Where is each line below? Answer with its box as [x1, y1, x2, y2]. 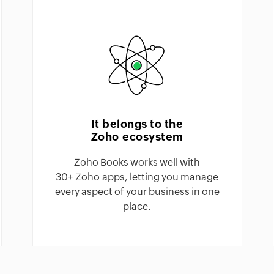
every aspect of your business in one [54, 187, 220, 197]
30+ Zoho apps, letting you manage [56, 172, 218, 182]
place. [123, 202, 151, 212]
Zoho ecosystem [91, 130, 183, 143]
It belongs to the [91, 117, 183, 130]
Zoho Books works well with [74, 158, 200, 168]
